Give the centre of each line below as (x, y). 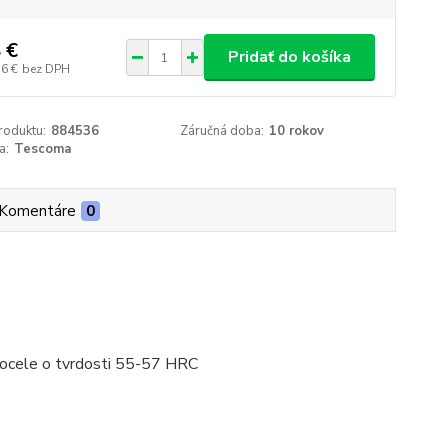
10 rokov (297, 131)
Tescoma (42, 149)
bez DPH (45, 68)
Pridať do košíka (289, 57)
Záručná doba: (222, 131)
